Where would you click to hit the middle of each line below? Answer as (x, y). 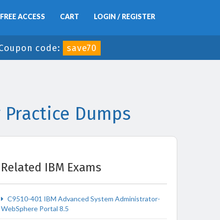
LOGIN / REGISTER (124, 16)
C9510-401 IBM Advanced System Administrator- (83, 199)
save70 (82, 48)
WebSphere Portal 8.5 (35, 208)
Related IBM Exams (51, 167)
